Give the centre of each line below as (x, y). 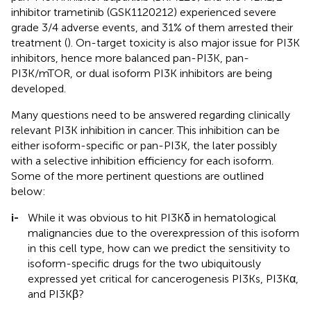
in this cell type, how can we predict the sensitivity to (159, 248)
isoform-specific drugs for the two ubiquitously (144, 263)
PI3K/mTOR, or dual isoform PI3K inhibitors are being (142, 73)
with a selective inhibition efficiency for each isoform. (142, 160)
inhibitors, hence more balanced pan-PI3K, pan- (130, 58)
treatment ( (39, 42)
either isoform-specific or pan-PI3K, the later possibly (144, 145)
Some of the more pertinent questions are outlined (137, 176)
